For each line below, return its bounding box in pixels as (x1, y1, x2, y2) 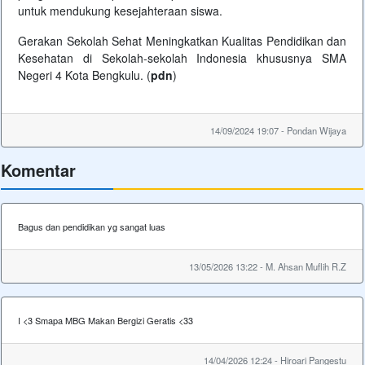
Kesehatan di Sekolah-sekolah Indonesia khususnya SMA (18, 50, 346, 67)
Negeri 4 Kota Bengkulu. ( (18, 67, 151, 84)
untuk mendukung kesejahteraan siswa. (18, 2, 222, 20)
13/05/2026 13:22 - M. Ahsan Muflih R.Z (189, 260, 346, 274)
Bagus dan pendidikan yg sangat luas (18, 220, 165, 234)
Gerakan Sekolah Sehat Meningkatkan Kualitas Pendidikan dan (18, 33, 346, 50)
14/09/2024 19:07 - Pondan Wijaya (210, 124, 346, 138)
